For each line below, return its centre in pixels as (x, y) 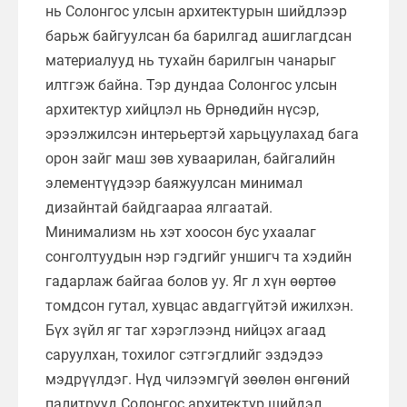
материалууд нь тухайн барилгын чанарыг (191, 60)
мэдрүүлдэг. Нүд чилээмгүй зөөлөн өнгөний (198, 379)
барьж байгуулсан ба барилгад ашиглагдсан (199, 35)
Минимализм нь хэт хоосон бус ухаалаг (181, 232)
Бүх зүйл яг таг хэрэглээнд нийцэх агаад (186, 330)
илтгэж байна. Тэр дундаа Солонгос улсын (191, 84)
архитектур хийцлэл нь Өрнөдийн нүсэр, (182, 109)
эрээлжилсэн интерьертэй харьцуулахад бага (202, 134)
